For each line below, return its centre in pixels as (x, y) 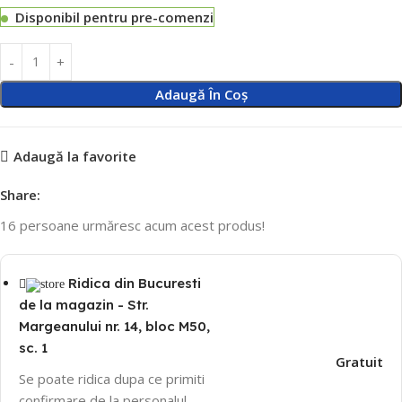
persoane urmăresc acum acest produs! (142, 225)
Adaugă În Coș (201, 94)
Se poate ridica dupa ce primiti (112, 378)
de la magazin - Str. (84, 304)
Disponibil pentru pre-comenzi (114, 17)
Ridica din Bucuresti (135, 283)
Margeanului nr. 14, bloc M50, (114, 326)
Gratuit (359, 361)
